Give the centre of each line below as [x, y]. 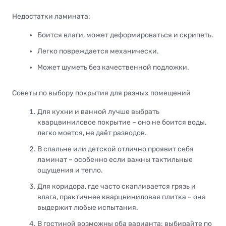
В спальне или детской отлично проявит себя [116, 149]
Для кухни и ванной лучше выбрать [98, 111]
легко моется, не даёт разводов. [92, 133]
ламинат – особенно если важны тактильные [115, 160]
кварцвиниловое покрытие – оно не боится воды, [122, 122]
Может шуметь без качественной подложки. [113, 67]
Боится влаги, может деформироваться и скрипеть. [125, 35]
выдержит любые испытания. [88, 208]
